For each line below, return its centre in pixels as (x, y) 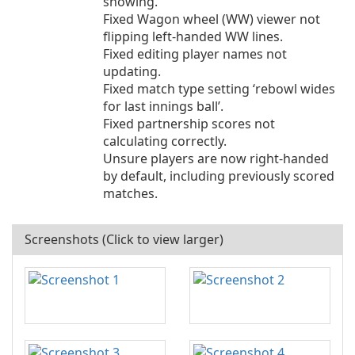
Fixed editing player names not (195, 54)
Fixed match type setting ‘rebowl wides (219, 89)
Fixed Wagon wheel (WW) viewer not (212, 19)
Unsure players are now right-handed (216, 158)
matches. (130, 193)
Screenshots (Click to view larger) (124, 239)
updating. (132, 71)
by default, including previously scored (219, 176)
